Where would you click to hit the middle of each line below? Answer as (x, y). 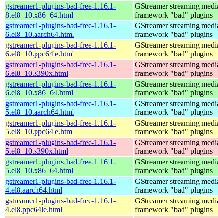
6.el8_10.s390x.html (37, 73)
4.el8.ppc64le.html (34, 209)
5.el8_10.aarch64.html (40, 112)
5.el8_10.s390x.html (37, 151)
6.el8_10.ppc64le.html (40, 54)
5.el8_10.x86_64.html (39, 170)
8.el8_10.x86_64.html (39, 15)
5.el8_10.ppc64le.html (40, 131)
